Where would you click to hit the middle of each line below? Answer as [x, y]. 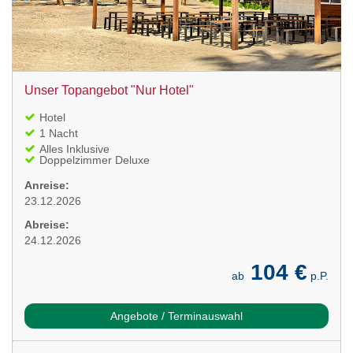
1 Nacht [59, 133]
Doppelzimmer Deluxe [95, 160]
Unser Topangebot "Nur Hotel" [109, 90]
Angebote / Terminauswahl [176, 316]
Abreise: [47, 224]
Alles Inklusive [74, 149]
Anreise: [47, 185]
